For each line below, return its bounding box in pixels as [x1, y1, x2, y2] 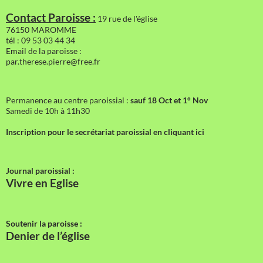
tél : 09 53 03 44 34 [6, 35, 75, 45]
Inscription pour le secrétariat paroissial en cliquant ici [6, 126, 204, 137]
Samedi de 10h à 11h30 [6, 105, 90, 116]
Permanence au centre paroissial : [6, 95, 130, 105]
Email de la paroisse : [6, 45, 82, 56]
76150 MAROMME [6, 24, 76, 35]
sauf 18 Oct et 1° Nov [130, 95, 208, 105]
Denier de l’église [6, 229, 90, 242]
